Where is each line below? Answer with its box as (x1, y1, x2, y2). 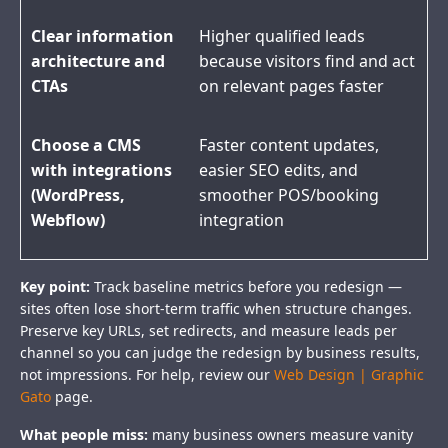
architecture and (31, 50, 165, 73)
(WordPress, (31, 184, 125, 207)
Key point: (20, 277, 90, 297)
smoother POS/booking (199, 184, 379, 207)
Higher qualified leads (199, 25, 365, 48)
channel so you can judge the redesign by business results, (20, 343, 420, 363)
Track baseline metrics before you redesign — (90, 277, 402, 297)
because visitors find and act (199, 50, 415, 73)
